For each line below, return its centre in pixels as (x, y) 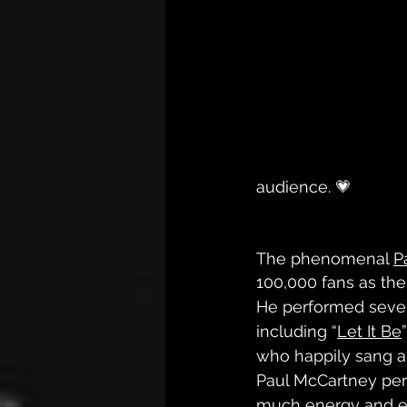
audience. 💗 (304, 187)
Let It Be (369, 331)
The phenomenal (325, 258)
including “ (297, 331)
